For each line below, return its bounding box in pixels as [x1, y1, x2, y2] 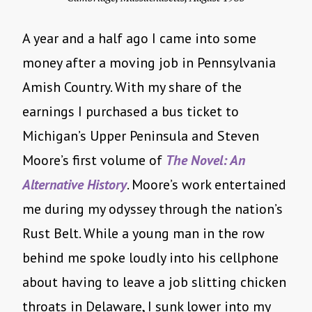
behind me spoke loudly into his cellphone [22, 249, 279, 267]
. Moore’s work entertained [127, 175, 286, 194]
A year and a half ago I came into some [22, 29, 256, 48]
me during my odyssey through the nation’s [22, 200, 283, 219]
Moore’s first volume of [22, 151, 166, 170]
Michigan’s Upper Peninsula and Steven [22, 127, 259, 146]
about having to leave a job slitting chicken [22, 273, 286, 292]
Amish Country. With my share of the [22, 78, 242, 97]
